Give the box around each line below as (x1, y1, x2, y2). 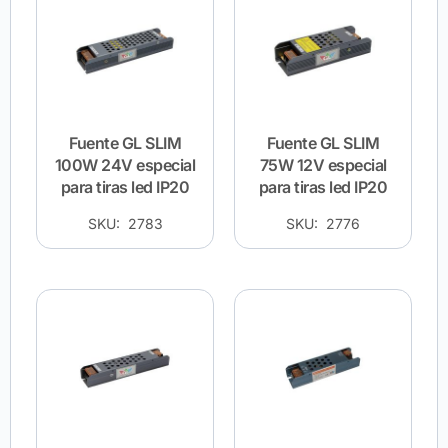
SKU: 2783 (87, 214, 163, 232)
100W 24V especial (54, 154, 196, 175)
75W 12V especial (259, 154, 387, 175)
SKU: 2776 (286, 214, 360, 232)
